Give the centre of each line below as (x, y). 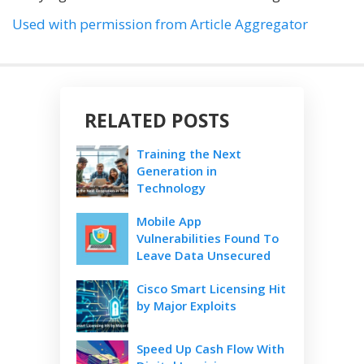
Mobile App (169, 221)
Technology (171, 188)
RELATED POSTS (157, 121)
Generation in (177, 171)
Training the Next (189, 154)
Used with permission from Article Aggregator (160, 24)
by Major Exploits (186, 306)
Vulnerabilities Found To (208, 238)
